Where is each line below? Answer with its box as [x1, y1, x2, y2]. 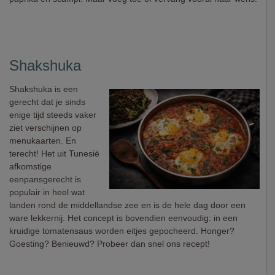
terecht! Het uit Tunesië [9, 149, 99, 158]
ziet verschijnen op [9, 123, 82, 133]
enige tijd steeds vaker [9, 110, 96, 120]
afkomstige [9, 161, 52, 171]
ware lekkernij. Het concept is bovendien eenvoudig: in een [9, 213, 238, 223]
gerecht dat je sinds [9, 97, 85, 107]
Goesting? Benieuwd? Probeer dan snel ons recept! [9, 239, 210, 249]
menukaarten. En [9, 136, 76, 145]
